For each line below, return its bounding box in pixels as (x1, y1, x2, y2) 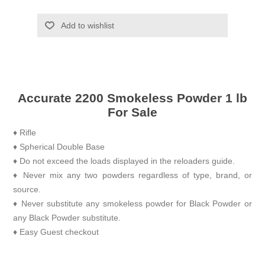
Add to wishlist (60, 21, 114, 31)
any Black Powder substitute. (13, 213, 121, 223)
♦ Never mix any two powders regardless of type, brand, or (13, 170, 252, 180)
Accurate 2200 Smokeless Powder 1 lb (18, 91, 247, 105)
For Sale (108, 105, 157, 119)
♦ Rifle (13, 128, 37, 138)
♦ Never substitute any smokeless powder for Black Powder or (13, 199, 252, 209)
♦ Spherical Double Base (13, 142, 105, 152)
